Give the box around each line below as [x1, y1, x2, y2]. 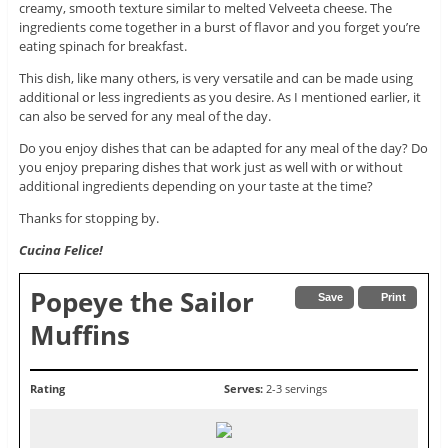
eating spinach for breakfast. [18, 36, 187, 55]
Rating [29, 380, 68, 396]
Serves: [224, 380, 266, 396]
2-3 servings [266, 380, 327, 396]
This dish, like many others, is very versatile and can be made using [18, 68, 413, 87]
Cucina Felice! [18, 240, 103, 259]
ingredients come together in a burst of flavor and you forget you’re [18, 17, 420, 36]
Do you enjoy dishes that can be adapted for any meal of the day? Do [18, 138, 428, 157]
